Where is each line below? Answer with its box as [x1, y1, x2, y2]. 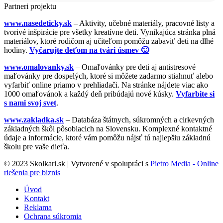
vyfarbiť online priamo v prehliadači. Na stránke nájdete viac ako [4, 80, 208, 89]
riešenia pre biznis [4, 168, 60, 177]
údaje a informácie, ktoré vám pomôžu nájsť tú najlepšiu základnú [4, 133, 211, 142]
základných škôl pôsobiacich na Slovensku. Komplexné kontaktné [4, 124, 212, 133]
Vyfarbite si [176, 89, 215, 98]
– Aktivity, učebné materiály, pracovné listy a [72, 18, 215, 27]
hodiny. [4, 45, 29, 54]
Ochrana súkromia [24, 212, 82, 221]
